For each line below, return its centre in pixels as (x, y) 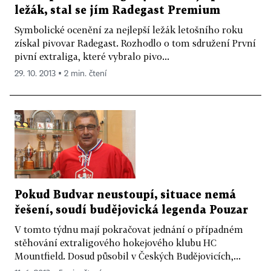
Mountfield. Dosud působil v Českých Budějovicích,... (128, 256)
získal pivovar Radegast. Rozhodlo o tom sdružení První (135, 43)
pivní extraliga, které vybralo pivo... (92, 56)
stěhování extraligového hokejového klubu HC (116, 242)
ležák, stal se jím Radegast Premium (117, 10)
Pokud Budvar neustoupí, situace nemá (125, 195)
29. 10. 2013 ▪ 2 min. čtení (60, 73)
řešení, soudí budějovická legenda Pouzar (131, 210)
